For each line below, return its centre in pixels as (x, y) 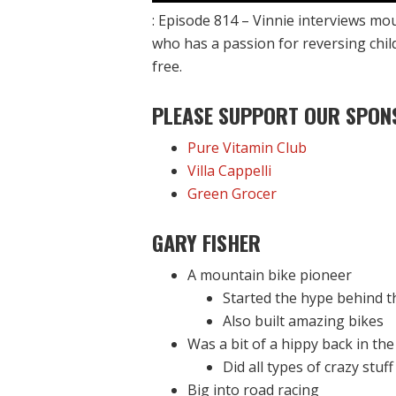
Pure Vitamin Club (247, 148)
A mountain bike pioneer (270, 275)
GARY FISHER (206, 242)
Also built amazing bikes (303, 321)
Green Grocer (232, 194)
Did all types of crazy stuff (308, 367)
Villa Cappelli (229, 171)
